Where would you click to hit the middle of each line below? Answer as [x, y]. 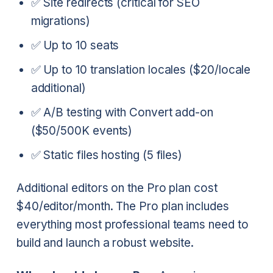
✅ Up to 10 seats [75, 46]
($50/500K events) [82, 131]
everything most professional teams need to [132, 225]
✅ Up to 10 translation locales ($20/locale [141, 70]
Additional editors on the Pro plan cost [117, 188]
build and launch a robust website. [105, 243]
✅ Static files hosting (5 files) [107, 155]
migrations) [60, 21]
